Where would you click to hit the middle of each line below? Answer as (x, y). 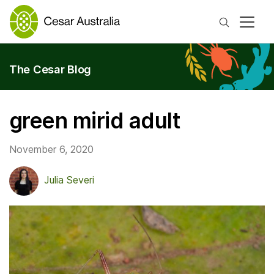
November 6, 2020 (51, 150)
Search (249, 21)
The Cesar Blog (50, 69)
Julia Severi (69, 180)
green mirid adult (95, 121)
